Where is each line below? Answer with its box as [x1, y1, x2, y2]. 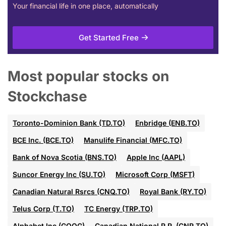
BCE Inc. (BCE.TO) [13, 136, 74, 145]
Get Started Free [78, 33, 139, 43]
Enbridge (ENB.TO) [135, 119, 200, 128]
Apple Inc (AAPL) [127, 153, 185, 162]
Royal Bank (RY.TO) [140, 187, 206, 196]
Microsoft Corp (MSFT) [116, 170, 195, 179]
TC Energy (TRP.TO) [84, 204, 153, 213]
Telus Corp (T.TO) [13, 204, 74, 213]
